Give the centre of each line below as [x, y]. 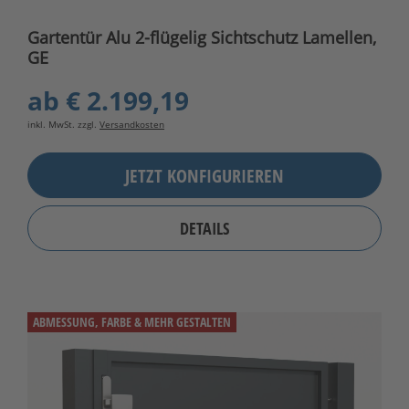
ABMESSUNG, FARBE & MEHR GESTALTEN [132, 322]
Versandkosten [132, 125]
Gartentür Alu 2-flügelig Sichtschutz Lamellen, [202, 38]
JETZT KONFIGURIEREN [204, 175]
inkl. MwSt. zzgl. [63, 125]
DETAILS [204, 229]
